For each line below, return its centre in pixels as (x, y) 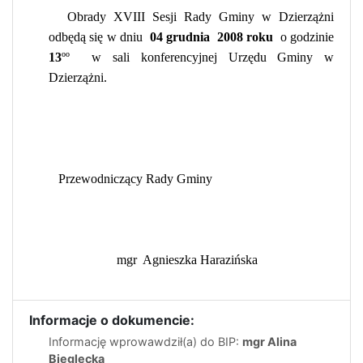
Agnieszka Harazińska (200, 259)
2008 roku (245, 36)
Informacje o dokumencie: (112, 320)
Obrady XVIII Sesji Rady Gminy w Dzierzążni (201, 16)
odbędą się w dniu (96, 36)
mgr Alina (269, 341)
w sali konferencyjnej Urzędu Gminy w (213, 57)
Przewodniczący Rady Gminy (135, 178)
